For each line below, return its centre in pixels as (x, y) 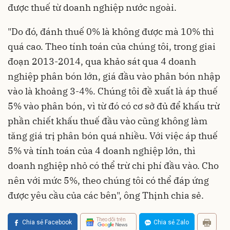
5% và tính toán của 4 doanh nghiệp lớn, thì (102, 150)
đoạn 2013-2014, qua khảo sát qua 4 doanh (102, 61)
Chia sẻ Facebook (47, 222)
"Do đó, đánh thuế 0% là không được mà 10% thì (111, 31)
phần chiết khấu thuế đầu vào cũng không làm (108, 121)
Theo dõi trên (111, 220)
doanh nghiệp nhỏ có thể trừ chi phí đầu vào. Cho (113, 165)
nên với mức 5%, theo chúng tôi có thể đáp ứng (108, 180)
